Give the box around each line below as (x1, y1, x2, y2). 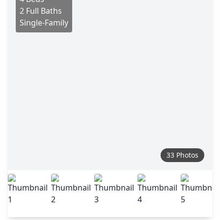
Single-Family (20, 17, 68, 28)
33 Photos (166, 150, 198, 160)
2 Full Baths (20, 5, 62, 16)
